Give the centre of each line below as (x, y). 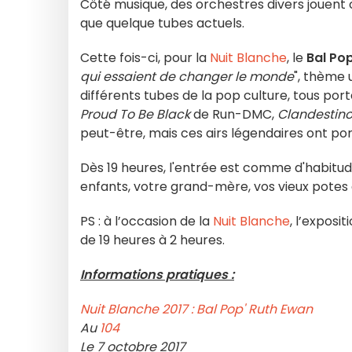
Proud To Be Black (135, 114)
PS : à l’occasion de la (147, 221)
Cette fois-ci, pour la (145, 58)
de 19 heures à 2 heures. (152, 240)
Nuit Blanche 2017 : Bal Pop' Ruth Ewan (196, 309)
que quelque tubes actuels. (164, 23)
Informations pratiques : (157, 275)
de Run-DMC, (234, 114)
